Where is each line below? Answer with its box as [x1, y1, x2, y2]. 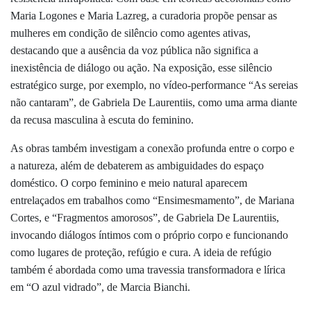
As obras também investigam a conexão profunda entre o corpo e [10, 142, 294, 155]
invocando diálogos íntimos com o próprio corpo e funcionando [10, 229, 288, 242]
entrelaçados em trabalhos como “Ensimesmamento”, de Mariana [10, 194, 294, 207]
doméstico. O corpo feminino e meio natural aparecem [10, 177, 247, 190]
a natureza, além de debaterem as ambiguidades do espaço [10, 160, 264, 172]
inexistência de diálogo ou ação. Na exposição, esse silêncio [10, 62, 272, 74]
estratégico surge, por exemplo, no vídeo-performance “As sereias [10, 79, 298, 92]
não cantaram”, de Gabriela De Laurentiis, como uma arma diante [10, 96, 297, 109]
